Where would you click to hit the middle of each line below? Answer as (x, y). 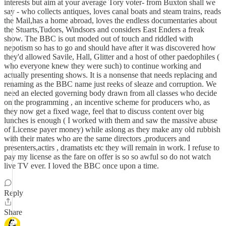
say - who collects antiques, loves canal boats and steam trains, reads (112, 11)
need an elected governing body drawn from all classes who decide (110, 93)
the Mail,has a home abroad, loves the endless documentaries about (110, 20)
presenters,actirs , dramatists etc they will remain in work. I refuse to (112, 148)
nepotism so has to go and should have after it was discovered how (110, 48)
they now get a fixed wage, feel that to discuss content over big (104, 111)
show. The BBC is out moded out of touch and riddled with (99, 39)
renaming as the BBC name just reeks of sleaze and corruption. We (110, 84)
